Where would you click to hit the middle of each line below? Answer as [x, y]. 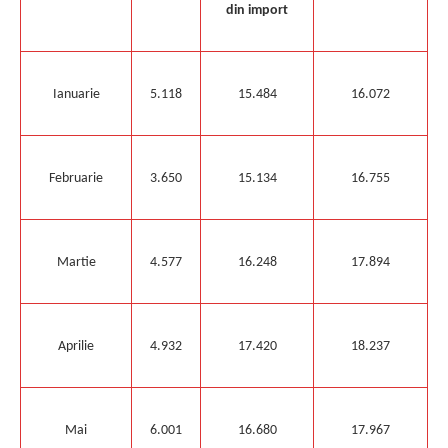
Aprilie [76, 346]
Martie [76, 262]
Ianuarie [76, 94]
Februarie [76, 178]
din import [257, 10]
